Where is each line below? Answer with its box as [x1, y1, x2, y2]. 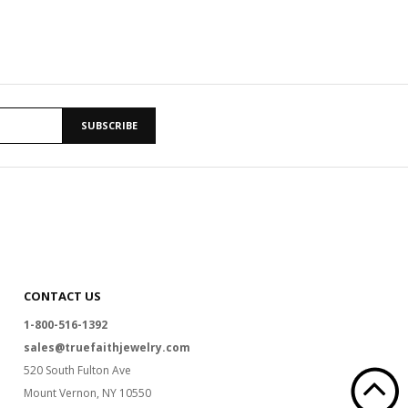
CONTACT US [24, 287, 101, 304]
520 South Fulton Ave [24, 362, 131, 378]
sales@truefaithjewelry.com [24, 339, 190, 355]
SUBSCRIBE [80, 118, 138, 133]
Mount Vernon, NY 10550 [24, 384, 151, 401]
